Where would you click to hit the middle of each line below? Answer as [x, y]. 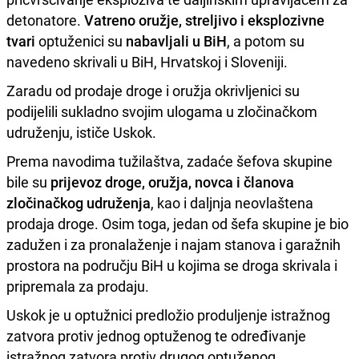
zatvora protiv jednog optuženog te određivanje [156, 335]
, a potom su [266, 40]
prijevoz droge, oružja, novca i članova [171, 182]
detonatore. [45, 20]
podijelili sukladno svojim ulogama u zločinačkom [162, 111]
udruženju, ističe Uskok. [81, 132]
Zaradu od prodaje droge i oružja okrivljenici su [153, 90]
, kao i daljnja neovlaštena [232, 202]
